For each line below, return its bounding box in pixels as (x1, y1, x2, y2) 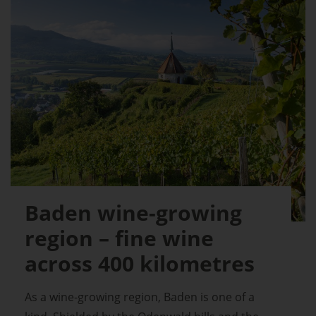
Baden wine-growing (25, 198, 242, 228)
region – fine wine (25, 224, 214, 253)
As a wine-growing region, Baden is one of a (25, 289, 255, 305)
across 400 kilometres (25, 249, 255, 279)
